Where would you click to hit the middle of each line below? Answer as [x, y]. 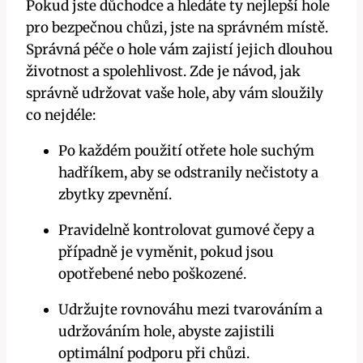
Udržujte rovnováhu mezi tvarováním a [190, 310]
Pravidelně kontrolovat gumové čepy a [186, 231]
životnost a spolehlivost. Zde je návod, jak [163, 72]
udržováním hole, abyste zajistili [167, 332]
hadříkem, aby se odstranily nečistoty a [188, 173]
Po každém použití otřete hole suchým [186, 151]
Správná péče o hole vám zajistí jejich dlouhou [179, 50]
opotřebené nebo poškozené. [152, 274]
